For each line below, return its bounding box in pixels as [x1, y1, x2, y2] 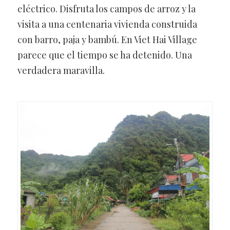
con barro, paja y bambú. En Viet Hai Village [17, 33, 197, 46]
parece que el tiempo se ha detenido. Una [17, 48, 192, 61]
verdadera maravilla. [17, 64, 105, 76]
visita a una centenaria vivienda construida [17, 17, 197, 30]
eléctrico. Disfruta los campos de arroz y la [17, 2, 196, 15]
